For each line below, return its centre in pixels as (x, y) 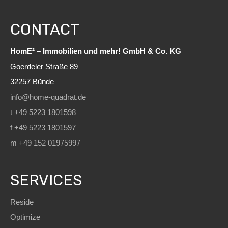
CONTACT (45, 30)
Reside (22, 202)
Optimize (25, 217)
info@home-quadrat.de (48, 97)
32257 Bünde (32, 82)
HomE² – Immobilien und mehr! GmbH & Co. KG (96, 51)
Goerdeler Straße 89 (44, 66)
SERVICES (46, 180)
